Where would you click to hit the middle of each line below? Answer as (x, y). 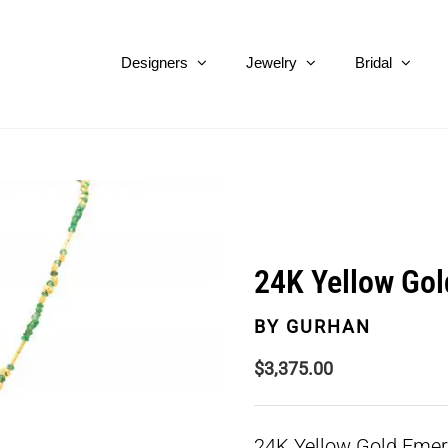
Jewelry (271, 62)
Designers (154, 62)
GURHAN (325, 327)
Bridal (373, 62)
